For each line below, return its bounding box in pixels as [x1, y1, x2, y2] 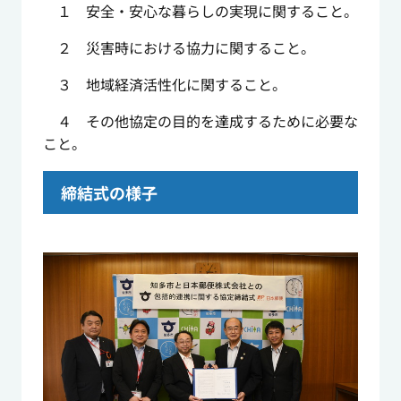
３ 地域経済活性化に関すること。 [42, 73, 286, 96]
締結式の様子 [60, 181, 158, 205]
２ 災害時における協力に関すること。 [42, 37, 315, 59]
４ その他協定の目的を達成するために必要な [42, 110, 358, 132]
